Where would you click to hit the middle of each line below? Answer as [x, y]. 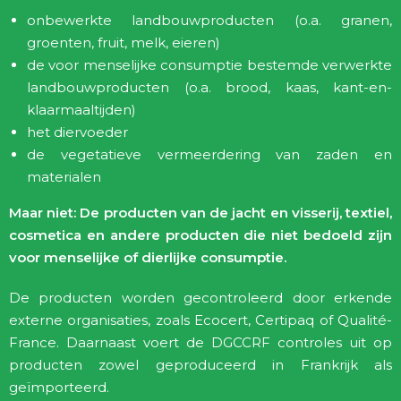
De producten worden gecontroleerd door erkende [200, 298]
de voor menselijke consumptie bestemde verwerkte [209, 65]
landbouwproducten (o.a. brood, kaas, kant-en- [209, 87]
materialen [64, 177]
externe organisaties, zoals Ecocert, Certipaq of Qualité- [200, 320]
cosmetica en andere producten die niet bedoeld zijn [200, 235]
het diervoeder [77, 132]
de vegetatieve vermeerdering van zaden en [209, 154]
